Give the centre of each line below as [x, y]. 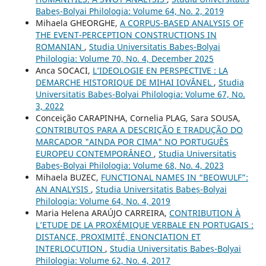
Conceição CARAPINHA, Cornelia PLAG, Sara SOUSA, [138, 118]
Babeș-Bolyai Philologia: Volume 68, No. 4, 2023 [129, 166]
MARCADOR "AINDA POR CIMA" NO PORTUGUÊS [132, 142]
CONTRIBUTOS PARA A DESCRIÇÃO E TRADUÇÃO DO [139, 130]
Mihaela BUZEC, [68, 178]
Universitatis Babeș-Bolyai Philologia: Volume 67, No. [140, 94]
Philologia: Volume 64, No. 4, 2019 [103, 201]
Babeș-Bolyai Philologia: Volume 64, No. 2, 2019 [129, 11]
